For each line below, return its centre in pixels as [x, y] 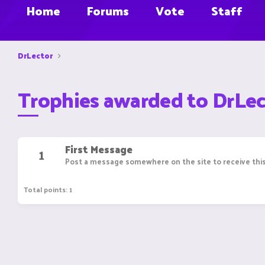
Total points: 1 [48, 189]
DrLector [35, 55]
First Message [99, 149]
